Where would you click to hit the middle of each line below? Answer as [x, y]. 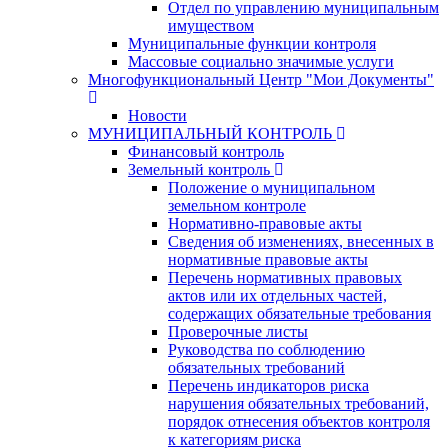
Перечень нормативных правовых [285, 277]
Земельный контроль [199, 169]
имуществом [211, 25]
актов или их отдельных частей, [277, 295]
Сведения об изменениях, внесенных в [301, 241]
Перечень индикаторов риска [268, 385]
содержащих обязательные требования [299, 313]
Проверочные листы [238, 331]
